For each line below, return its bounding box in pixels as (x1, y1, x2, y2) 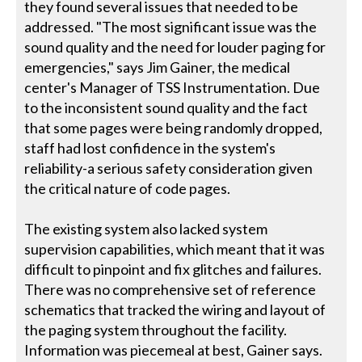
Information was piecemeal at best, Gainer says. (24, 341, 323, 360)
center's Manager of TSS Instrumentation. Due (24, 78, 321, 97)
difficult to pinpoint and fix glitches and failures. (24, 260, 322, 279)
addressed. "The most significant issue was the (24, 18, 318, 36)
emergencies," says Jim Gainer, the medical (24, 58, 291, 77)
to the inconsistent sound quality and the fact (24, 99, 309, 117)
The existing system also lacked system (24, 220, 268, 238)
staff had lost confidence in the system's (24, 139, 276, 158)
